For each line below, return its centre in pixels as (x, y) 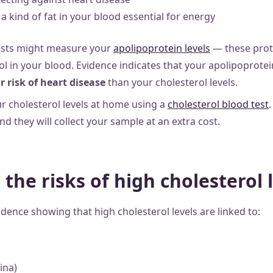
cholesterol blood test (218, 104)
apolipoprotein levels (162, 48)
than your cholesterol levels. (173, 82)
